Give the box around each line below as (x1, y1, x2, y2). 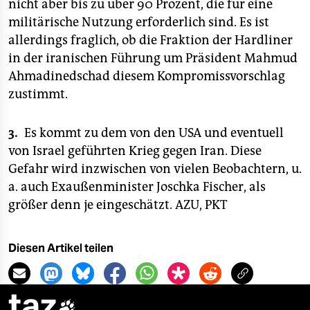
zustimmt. (8, 86, 68, 102)
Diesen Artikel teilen (8, 241, 113, 255)
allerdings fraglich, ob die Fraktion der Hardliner (8, 33, 293, 48)
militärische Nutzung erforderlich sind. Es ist (8, 15, 269, 30)
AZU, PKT (175, 197, 227, 212)
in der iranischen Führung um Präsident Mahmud (8, 51, 298, 66)
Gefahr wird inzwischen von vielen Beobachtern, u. (8, 161, 302, 176)
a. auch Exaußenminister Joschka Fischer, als (8, 179, 266, 194)
